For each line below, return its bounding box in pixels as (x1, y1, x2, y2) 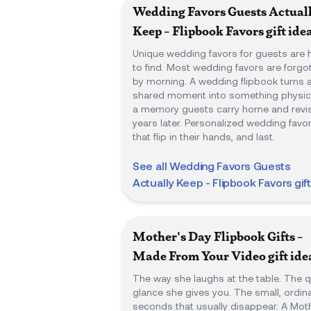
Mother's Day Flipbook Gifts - (133, 228, 303, 244)
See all (133, 159, 170, 172)
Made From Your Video (133, 248, 266, 264)
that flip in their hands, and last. (133, 131, 275, 142)
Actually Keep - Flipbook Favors (133, 176, 292, 189)
